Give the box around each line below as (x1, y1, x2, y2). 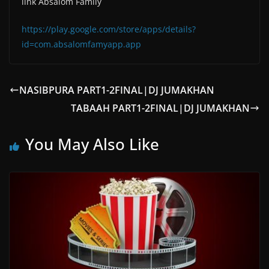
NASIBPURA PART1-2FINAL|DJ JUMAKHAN (19, 83, 214, 97)
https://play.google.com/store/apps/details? (22, 23, 196, 35)
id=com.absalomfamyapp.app (22, 38, 141, 50)
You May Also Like (25, 133, 159, 156)
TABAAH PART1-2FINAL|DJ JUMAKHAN (71, 101, 250, 115)
